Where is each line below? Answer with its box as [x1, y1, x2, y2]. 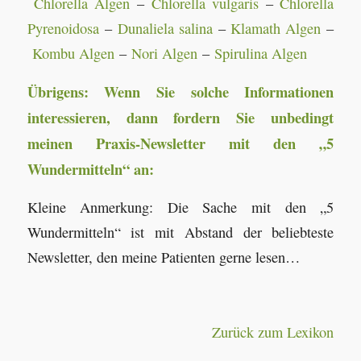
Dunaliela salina [117, 19, 213, 39]
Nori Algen [131, 44, 197, 64]
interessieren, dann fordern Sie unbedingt [27, 106, 334, 128]
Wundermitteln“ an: [27, 157, 154, 180]
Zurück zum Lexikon [212, 322, 334, 342]
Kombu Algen [31, 44, 114, 64]
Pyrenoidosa [27, 19, 99, 39]
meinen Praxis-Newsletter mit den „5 [27, 131, 334, 154]
